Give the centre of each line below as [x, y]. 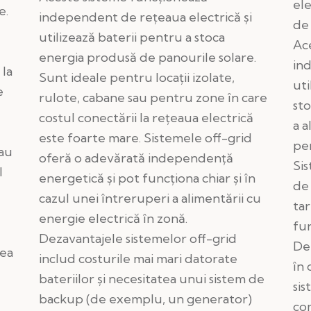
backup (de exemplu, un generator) [145, 299]
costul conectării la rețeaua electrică [146, 118]
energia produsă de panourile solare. [147, 58]
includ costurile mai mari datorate [138, 259]
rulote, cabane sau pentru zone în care [153, 98]
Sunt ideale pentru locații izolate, [136, 78]
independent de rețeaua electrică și [145, 17]
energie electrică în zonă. [113, 219]
